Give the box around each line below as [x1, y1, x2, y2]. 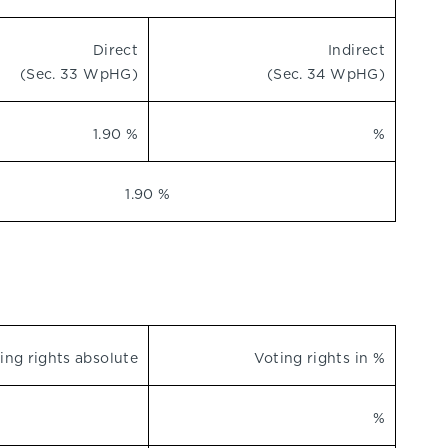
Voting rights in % [253, 350, 385, 366]
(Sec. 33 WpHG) [19, 66, 138, 82]
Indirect [328, 42, 385, 58]
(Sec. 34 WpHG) [266, 66, 385, 82]
